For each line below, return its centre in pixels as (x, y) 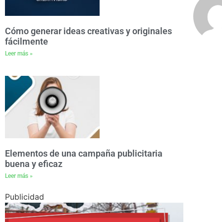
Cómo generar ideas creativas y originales (88, 31)
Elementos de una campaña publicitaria (84, 154)
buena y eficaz (34, 164)
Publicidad (25, 197)
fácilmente (27, 42)
